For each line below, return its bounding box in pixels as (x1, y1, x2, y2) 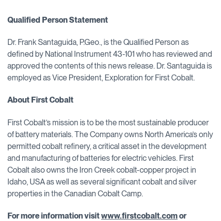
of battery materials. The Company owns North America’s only (7, 129, 213, 139)
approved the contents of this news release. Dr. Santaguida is (7, 61, 212, 71)
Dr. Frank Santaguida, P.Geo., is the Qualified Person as (7, 37, 189, 47)
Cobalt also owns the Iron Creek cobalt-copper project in (7, 165, 196, 175)
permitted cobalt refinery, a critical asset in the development (7, 141, 207, 151)
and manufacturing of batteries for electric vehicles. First (7, 153, 194, 163)
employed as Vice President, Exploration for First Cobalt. (7, 73, 195, 82)
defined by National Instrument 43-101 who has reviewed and (7, 49, 212, 59)
